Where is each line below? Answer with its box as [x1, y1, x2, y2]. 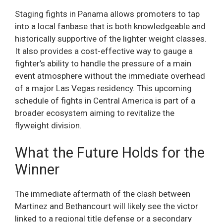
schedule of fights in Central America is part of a [15, 95, 195, 106]
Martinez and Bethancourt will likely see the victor [15, 201, 198, 212]
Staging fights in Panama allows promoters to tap [15, 8, 200, 19]
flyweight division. [15, 120, 82, 130]
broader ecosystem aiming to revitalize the [15, 108, 174, 118]
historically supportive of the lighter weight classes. [15, 33, 207, 44]
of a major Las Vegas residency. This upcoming [15, 83, 192, 93]
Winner [15, 161, 59, 178]
